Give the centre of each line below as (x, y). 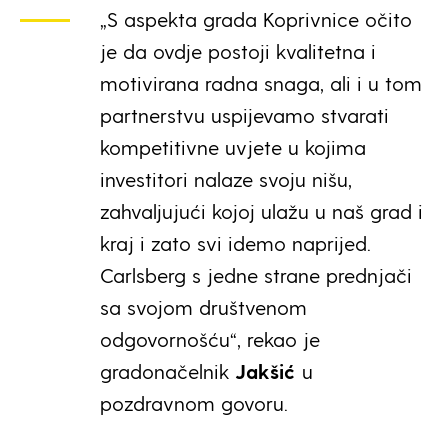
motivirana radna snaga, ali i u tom (261, 82)
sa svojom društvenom (203, 306)
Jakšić (262, 370)
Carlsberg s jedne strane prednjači (256, 274)
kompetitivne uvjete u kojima (233, 146)
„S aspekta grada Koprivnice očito (256, 18)
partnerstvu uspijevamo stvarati (244, 114)
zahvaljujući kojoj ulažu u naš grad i (261, 210)
